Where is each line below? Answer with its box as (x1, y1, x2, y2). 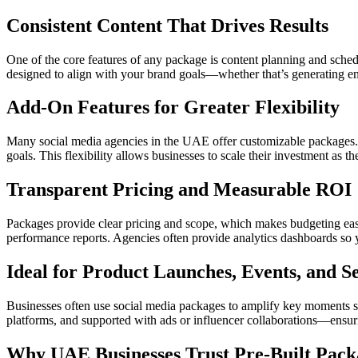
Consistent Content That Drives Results (6, 14, 328, 36)
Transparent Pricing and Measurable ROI (6, 179, 352, 201)
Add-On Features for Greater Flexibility (6, 97, 340, 118)
